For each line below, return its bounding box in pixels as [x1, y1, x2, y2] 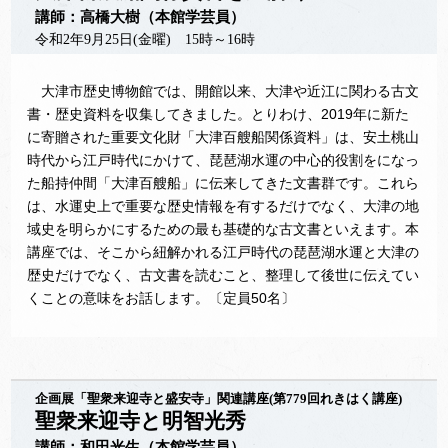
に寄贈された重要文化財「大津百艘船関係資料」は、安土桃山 [27, 129, 420, 145]
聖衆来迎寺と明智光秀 [35, 409, 247, 432]
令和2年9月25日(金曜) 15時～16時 [35, 32, 256, 47]
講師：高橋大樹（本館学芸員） [35, 9, 246, 25]
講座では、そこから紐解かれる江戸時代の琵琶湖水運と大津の [27, 244, 420, 260]
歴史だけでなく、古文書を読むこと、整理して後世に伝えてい [27, 267, 420, 283]
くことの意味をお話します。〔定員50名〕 [27, 290, 296, 306]
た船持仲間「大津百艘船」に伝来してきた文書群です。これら [27, 175, 420, 191]
